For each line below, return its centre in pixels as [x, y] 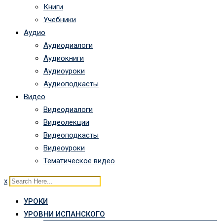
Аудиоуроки [64, 71]
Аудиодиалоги [68, 45]
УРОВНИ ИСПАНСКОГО [64, 214]
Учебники [60, 20]
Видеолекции [66, 122]
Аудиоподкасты [71, 84]
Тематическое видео [79, 161]
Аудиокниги [64, 58]
